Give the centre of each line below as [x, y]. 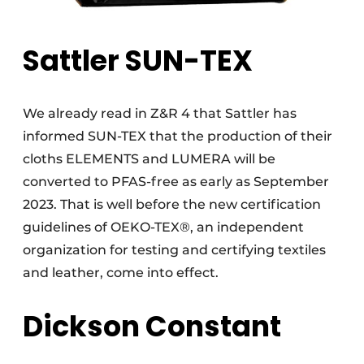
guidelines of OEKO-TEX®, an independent [163, 227]
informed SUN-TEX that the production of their [178, 136]
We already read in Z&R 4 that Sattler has [160, 113]
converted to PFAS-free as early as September [176, 181]
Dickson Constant [152, 326]
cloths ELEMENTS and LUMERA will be [149, 158]
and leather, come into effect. [122, 272]
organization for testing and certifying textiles [174, 249]
